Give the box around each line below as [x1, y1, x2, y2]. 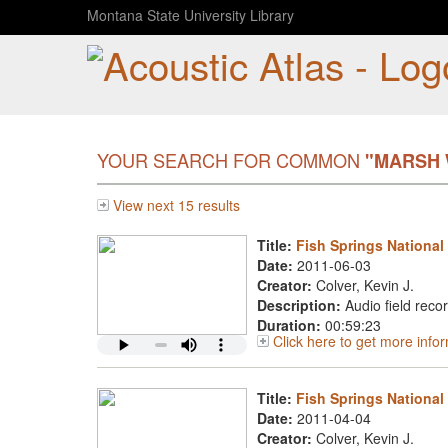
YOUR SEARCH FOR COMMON [97, 147, 365, 173]
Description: [257, 295, 341, 315]
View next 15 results [113, 195, 240, 215]
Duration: [257, 315, 321, 335]
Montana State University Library [87, 5, 294, 25]
